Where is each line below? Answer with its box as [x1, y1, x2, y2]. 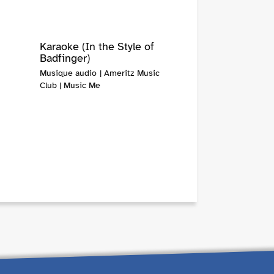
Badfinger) [39, 51, 90, 65]
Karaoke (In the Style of [39, 40, 154, 54]
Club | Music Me [39, 80, 100, 91]
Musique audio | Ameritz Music [39, 68, 160, 79]
